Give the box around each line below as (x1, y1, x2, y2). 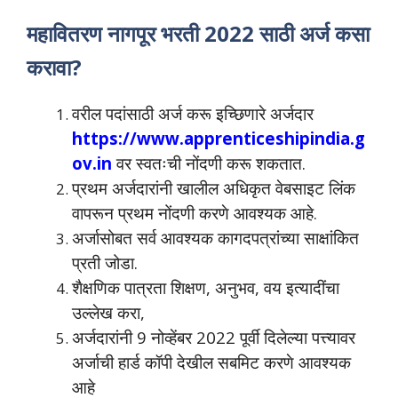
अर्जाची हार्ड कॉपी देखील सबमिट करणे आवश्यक (72, 351, 351, 374)
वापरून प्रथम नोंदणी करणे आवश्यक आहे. (72, 202, 317, 225)
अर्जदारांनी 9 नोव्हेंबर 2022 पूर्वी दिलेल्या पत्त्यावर (72, 326, 355, 349)
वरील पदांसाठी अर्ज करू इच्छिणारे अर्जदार (72, 102, 314, 125)
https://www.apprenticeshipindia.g (72, 127, 365, 150)
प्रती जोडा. (72, 251, 138, 275)
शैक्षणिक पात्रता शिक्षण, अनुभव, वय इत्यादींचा (72, 276, 339, 299)
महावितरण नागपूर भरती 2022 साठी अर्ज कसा (27, 19, 370, 49)
